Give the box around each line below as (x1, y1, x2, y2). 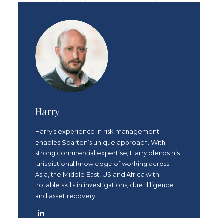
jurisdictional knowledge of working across (35, 160, 169, 167)
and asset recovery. (35, 192, 97, 200)
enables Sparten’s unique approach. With (35, 138, 165, 146)
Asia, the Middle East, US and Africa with (35, 170, 159, 178)
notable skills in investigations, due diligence (35, 181, 174, 189)
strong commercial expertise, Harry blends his (35, 149, 180, 157)
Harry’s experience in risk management (35, 127, 159, 135)
